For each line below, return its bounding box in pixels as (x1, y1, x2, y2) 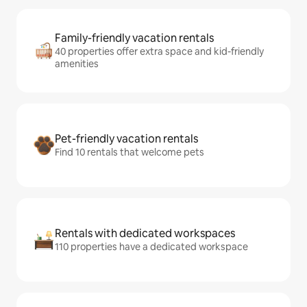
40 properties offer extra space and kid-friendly (55, 45, 264, 58)
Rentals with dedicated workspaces (55, 226, 235, 241)
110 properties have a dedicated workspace (55, 241, 248, 254)
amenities (55, 58, 99, 71)
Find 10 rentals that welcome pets (55, 146, 204, 159)
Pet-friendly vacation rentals (55, 132, 198, 147)
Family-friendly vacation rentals (55, 31, 214, 46)
